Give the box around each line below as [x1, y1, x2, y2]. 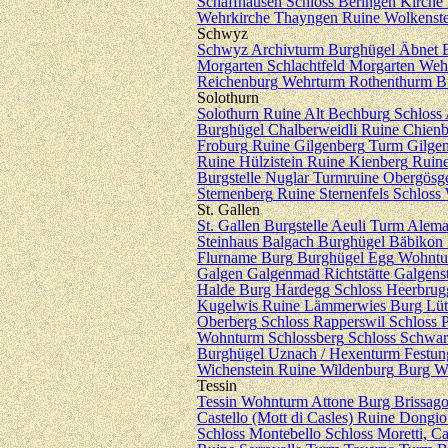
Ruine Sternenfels [277, 185, 389, 202]
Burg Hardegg [239, 281, 330, 298]
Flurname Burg [197, 249, 293, 266]
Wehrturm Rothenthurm [282, 73, 432, 90]
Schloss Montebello [197, 425, 321, 442]
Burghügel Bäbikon [318, 233, 443, 250]
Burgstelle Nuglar [197, 169, 309, 186]
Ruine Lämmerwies [262, 297, 386, 314]
